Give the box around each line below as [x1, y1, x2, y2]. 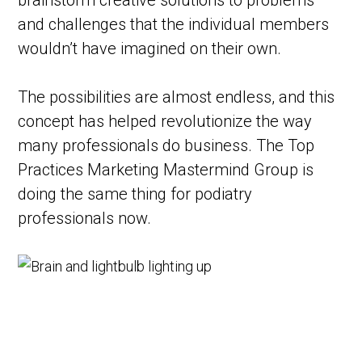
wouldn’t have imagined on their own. [18, 39, 282, 59]
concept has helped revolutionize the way [18, 112, 313, 132]
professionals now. [18, 208, 152, 229]
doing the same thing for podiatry [18, 184, 253, 204]
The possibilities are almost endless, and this [18, 87, 335, 107]
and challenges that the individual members [18, 15, 330, 35]
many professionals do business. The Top [18, 136, 315, 156]
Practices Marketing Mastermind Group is [18, 160, 314, 180]
